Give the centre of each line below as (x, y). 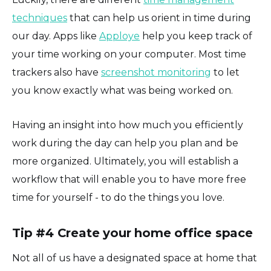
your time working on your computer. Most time (129, 54)
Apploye (119, 36)
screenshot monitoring (156, 72)
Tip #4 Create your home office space (132, 233)
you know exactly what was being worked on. (122, 90)
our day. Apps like (56, 36)
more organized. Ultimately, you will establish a (125, 161)
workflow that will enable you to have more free (129, 179)
